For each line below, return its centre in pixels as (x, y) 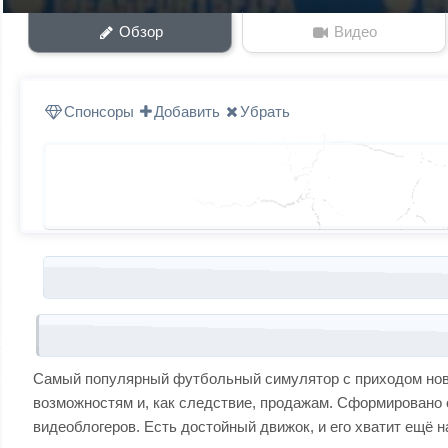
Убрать (265, 111)
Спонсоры (99, 111)
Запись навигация (94, 262)
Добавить (187, 111)
